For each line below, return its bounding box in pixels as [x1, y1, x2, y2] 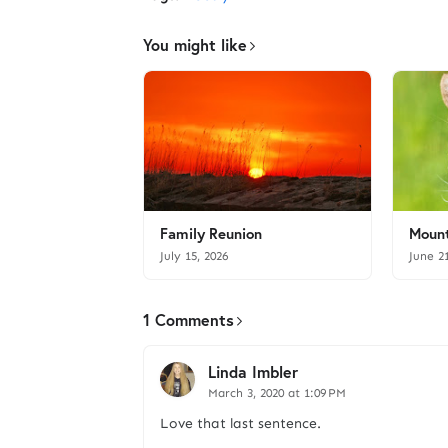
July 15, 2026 [160, 249, 228, 263]
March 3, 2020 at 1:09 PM [208, 386, 346, 400]
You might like [143, 34, 247, 55]
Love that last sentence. [160, 415, 321, 432]
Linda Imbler [208, 361, 298, 382]
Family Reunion [160, 223, 262, 243]
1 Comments [143, 309, 234, 330]
